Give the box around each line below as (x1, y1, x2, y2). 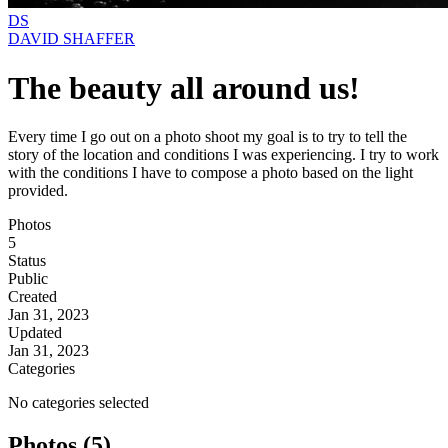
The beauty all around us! (8, 69, 360, 106)
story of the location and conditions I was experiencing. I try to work (8, 146, 439, 164)
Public (8, 270, 48, 288)
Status (8, 252, 46, 270)
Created (8, 288, 57, 306)
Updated (8, 324, 62, 342)
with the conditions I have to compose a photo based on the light (8, 164, 413, 182)
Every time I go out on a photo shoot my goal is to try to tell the (8, 128, 407, 146)
